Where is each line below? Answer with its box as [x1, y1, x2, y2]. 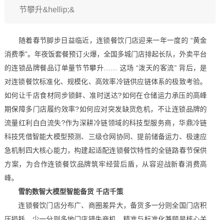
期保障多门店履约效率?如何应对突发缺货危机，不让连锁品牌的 [4, 105, 207, 113]
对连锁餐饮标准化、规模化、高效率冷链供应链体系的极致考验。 [4, 78, 207, 85]
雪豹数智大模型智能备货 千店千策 [18, 188, 123, 195]
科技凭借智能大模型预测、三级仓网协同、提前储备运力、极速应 [4, 133, 207, 140]
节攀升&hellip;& [19, 5, 75, 14]
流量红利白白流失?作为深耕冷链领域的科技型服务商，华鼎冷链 [4, 119, 207, 127]
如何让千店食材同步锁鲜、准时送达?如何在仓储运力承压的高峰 [4, 91, 207, 99]
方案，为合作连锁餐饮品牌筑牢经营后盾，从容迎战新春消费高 [4, 160, 207, 168]
